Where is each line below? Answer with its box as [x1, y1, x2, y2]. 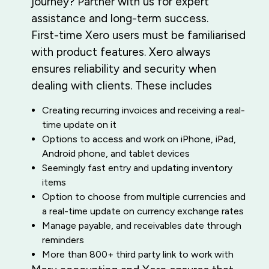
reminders [42, 234, 84, 246]
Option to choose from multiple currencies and [42, 190, 246, 202]
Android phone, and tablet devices [42, 147, 190, 159]
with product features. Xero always [31, 45, 211, 59]
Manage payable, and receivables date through [42, 219, 241, 231]
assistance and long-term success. [31, 11, 208, 26]
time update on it [42, 118, 116, 130]
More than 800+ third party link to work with [42, 248, 234, 260]
